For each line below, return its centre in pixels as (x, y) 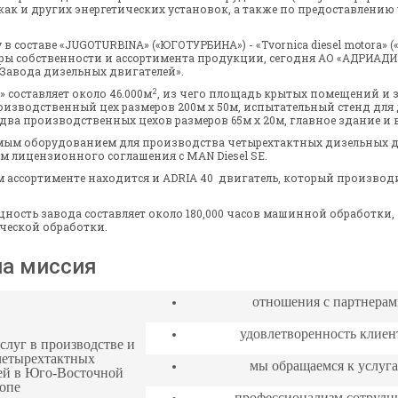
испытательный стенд (307, 107)
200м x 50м (208, 107)
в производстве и (82, 345)
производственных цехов (98, 120)
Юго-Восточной (74, 373)
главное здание (335, 120)
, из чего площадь (211, 94)
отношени (283, 302)
